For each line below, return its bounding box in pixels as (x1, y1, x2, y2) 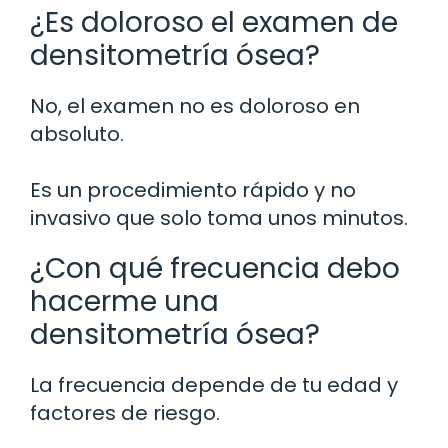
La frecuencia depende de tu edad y (30, 370, 398, 399)
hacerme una (30, 281, 219, 321)
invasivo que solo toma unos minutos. (30, 203, 408, 232)
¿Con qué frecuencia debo (30, 248, 400, 288)
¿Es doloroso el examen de (30, 2, 398, 42)
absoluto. (30, 119, 124, 148)
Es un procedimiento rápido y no (30, 175, 356, 204)
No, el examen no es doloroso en (30, 91, 360, 120)
